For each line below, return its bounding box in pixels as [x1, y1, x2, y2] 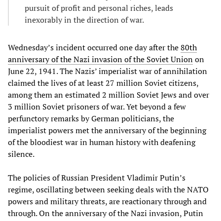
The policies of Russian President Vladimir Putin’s [8, 172, 185, 184]
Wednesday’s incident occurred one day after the [8, 42, 181, 53]
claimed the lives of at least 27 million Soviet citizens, [8, 77, 198, 89]
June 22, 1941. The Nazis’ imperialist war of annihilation [8, 66, 207, 77]
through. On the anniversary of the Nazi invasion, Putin [8, 208, 203, 219]
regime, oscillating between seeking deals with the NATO [8, 184, 209, 195]
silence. [8, 148, 35, 160]
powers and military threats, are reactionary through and [8, 196, 207, 207]
